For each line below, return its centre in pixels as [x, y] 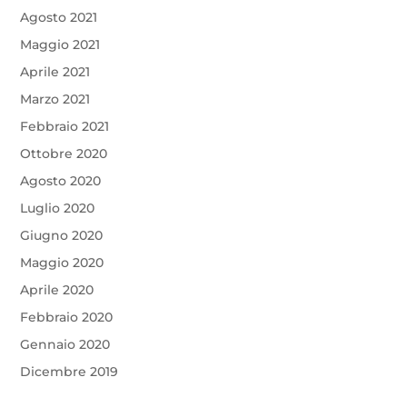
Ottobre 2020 [64, 153]
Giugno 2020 [62, 235]
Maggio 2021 [60, 44]
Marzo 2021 [55, 99]
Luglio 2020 [58, 208]
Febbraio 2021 [65, 126]
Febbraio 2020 [67, 317]
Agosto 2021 [59, 17]
